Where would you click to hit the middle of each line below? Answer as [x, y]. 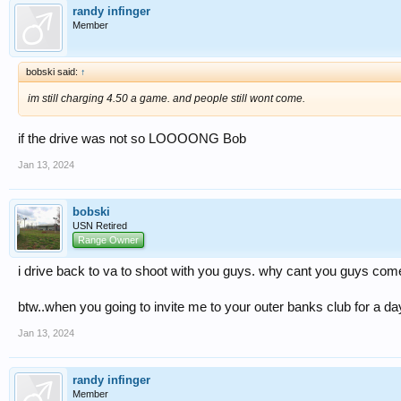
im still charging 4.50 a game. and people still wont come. [166, 98]
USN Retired [100, 225]
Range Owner [108, 239]
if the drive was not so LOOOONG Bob [132, 138]
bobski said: [53, 72]
